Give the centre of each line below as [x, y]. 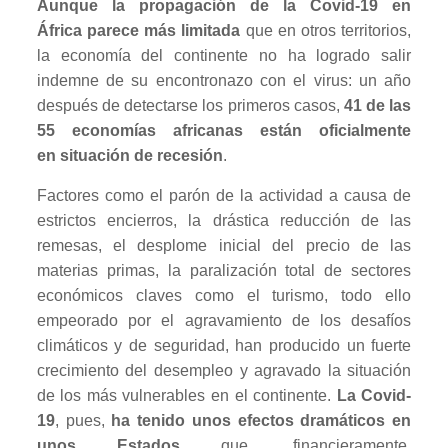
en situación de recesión [129, 155]
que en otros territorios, [326, 30]
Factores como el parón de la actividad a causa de [224, 195]
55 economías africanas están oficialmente [224, 130]
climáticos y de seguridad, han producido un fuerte [224, 345]
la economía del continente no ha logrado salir [224, 55]
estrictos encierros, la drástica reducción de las [224, 220]
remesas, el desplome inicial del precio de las [224, 245]
